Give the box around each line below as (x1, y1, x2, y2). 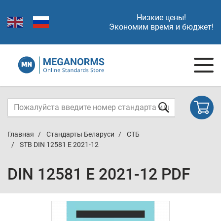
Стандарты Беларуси (46, 130, 114, 138)
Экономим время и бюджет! (109, 22, 214, 32)
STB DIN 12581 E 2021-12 (20, 141, 99, 148)
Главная (7, 130, 34, 138)
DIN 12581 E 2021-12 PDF (7, 165, 190, 184)
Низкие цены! (137, 13, 186, 22)
